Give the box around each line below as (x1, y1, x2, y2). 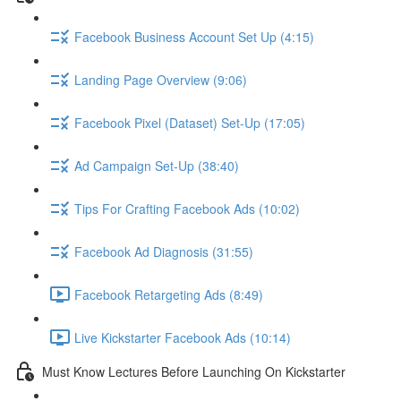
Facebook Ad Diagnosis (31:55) (74, 242, 253, 260)
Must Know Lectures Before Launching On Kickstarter (42, 362, 346, 380)
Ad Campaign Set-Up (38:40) (74, 156, 239, 175)
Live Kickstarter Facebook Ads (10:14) (74, 328, 291, 346)
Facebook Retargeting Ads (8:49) (74, 285, 263, 303)
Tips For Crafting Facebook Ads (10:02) (74, 199, 300, 218)
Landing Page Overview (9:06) (74, 70, 247, 89)
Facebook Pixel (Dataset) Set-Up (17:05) (74, 113, 305, 132)
